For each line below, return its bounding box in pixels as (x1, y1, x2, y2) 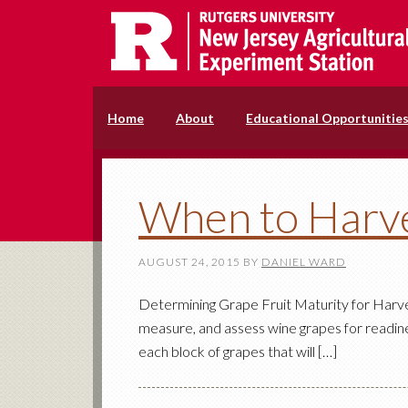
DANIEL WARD (261, 255, 346, 269)
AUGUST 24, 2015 (138, 255, 240, 269)
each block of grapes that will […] (138, 342, 337, 360)
